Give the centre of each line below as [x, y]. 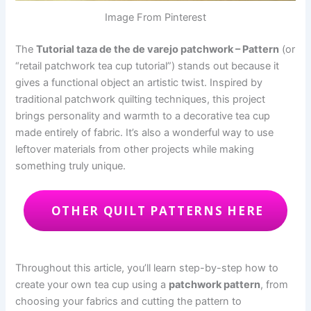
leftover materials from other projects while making [135, 149]
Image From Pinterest [155, 18]
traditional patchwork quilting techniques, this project [141, 99]
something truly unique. [71, 166]
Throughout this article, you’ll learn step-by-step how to [147, 268]
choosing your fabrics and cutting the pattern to [129, 301]
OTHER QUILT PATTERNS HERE [155, 211]
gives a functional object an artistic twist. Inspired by [139, 82]
